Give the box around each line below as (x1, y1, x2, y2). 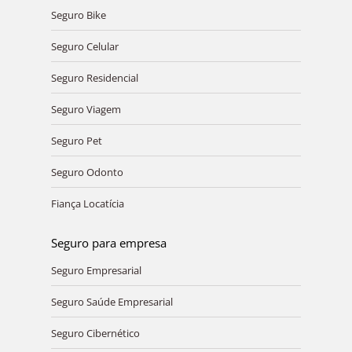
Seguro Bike (50, 7, 106, 22)
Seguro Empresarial (50, 262, 141, 277)
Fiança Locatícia (50, 196, 124, 211)
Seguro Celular (50, 38, 119, 53)
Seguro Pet (50, 133, 102, 148)
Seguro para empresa (50, 234, 167, 251)
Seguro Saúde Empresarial (50, 294, 173, 309)
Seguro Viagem (50, 101, 121, 116)
